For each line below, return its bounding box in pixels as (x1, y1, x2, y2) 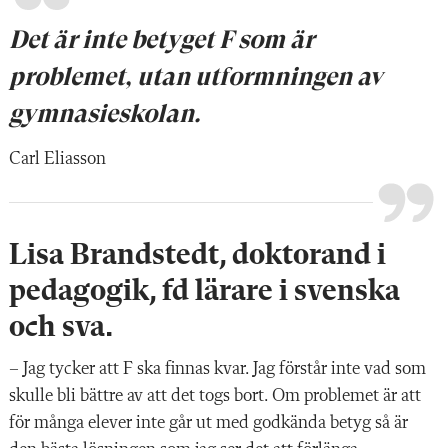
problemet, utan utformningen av (9, 61, 383, 91)
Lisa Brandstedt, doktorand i (9, 240, 386, 271)
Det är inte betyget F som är (9, 24, 314, 54)
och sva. (9, 312, 113, 343)
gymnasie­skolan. (9, 98, 200, 128)
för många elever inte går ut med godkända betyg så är (9, 413, 408, 432)
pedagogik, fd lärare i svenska (9, 276, 400, 307)
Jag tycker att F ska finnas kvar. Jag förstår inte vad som (23, 359, 426, 378)
